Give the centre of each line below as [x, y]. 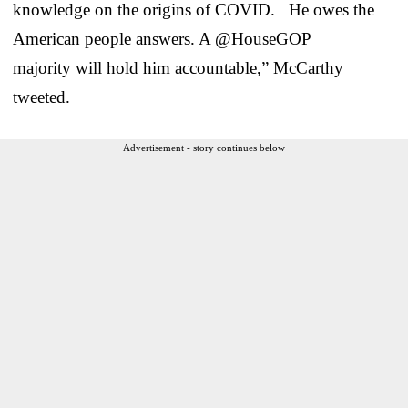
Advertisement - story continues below [204, 148]
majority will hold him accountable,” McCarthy [178, 68]
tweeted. [41, 97]
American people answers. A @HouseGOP [162, 39]
